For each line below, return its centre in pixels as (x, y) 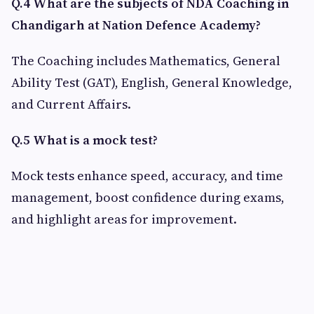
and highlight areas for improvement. (124, 219)
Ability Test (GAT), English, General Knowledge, (152, 82)
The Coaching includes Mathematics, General (146, 61)
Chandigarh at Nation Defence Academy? (136, 25)
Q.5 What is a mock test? (84, 140)
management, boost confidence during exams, (148, 197)
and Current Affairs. (71, 104)
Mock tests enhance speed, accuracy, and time (147, 176)
